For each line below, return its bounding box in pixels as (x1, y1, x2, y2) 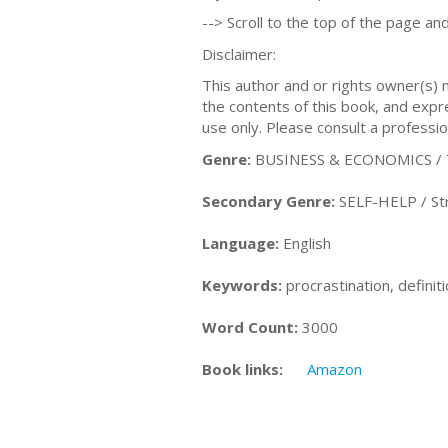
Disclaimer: (202, 43, 280, 64)
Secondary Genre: (202, 190, 335, 211)
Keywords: (202, 274, 282, 295)
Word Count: (202, 316, 298, 337)
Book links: (202, 358, 283, 379)
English (279, 232, 331, 253)
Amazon (307, 358, 362, 379)
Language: (202, 232, 279, 253)
